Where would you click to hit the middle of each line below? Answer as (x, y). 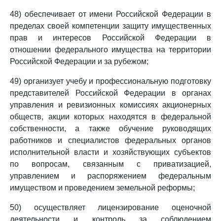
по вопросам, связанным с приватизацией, (110, 164)
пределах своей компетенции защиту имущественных (110, 26)
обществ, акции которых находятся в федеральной (110, 117)
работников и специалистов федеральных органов (110, 140)
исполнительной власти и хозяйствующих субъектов (110, 152)
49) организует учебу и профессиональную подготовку (110, 81)
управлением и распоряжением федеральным (110, 176)
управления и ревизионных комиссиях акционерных (110, 105)
